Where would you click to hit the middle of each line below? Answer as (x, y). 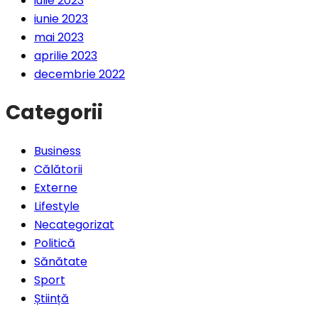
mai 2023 (59, 37)
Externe (56, 188)
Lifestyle (57, 207)
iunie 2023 (61, 18)
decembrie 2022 (79, 74)
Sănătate (61, 262)
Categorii (54, 112)
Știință (51, 299)
